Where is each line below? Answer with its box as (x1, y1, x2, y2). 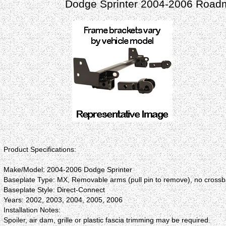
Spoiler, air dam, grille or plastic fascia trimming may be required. (3, 216, 210, 224)
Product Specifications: (3, 145, 76, 154)
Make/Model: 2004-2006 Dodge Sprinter (3, 165, 132, 174)
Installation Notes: (3, 206, 61, 214)
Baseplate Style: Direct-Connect (3, 186, 105, 194)
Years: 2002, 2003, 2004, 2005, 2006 (3, 196, 123, 204)
